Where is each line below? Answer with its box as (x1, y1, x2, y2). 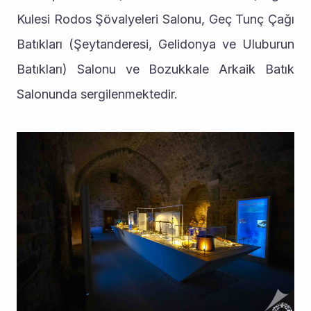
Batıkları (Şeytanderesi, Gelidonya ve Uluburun (17, 36, 294, 51)
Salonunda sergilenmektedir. (17, 86, 178, 101)
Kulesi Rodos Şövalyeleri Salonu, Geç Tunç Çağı (17, 11, 294, 26)
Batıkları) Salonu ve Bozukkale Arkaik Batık (17, 61, 294, 76)
